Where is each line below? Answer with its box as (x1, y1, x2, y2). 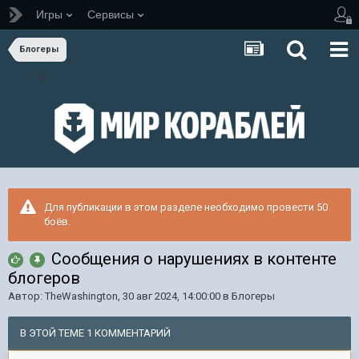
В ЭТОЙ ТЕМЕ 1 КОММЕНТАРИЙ (20, 327, 171, 340)
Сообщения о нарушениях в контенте (51, 249, 337, 269)
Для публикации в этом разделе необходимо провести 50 (44, 201, 328, 214)
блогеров (8, 268, 80, 288)
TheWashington (45, 290, 118, 303)
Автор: (8, 290, 45, 303)
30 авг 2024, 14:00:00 (123, 290, 220, 303)
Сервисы (87, 8, 134, 21)
